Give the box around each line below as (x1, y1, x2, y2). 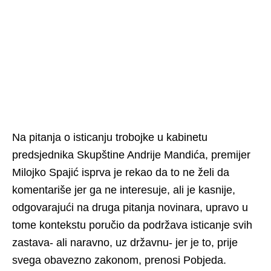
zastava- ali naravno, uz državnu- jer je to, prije (12, 236, 238, 249)
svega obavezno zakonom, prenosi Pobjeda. (12, 253, 229, 266)
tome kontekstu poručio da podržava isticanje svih (12, 218, 252, 231)
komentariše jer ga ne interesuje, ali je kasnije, (12, 183, 235, 196)
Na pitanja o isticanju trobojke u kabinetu (12, 131, 207, 143)
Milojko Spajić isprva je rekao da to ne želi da (12, 166, 229, 178)
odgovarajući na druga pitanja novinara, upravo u (12, 201, 248, 214)
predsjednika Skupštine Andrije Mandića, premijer (12, 148, 250, 161)
